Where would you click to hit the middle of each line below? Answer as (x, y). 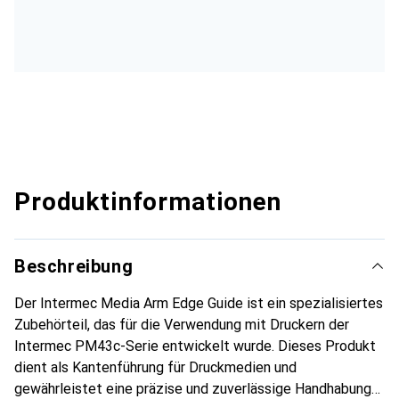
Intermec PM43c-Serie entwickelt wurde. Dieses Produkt (195, 346)
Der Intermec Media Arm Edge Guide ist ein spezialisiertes (199, 304)
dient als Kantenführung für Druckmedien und (155, 368)
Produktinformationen (148, 202)
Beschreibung (74, 267)
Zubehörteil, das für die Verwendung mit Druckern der (182, 325)
